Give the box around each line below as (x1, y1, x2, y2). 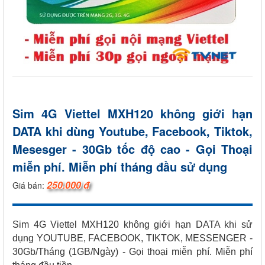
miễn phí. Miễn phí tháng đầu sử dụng (12, 157, 227, 175)
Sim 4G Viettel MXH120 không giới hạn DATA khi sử (12, 219, 253, 230)
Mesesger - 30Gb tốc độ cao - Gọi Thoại (12, 140, 253, 157)
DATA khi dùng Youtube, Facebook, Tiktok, (12, 122, 253, 140)
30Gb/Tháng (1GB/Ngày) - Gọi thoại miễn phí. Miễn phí (12, 246, 253, 257)
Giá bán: (12, 179, 47, 191)
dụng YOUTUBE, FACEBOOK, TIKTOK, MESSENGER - (12, 232, 253, 243)
